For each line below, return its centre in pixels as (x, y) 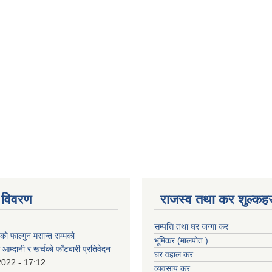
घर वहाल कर (174, 254)
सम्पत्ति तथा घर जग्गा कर (191, 226)
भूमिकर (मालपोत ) (181, 240)
